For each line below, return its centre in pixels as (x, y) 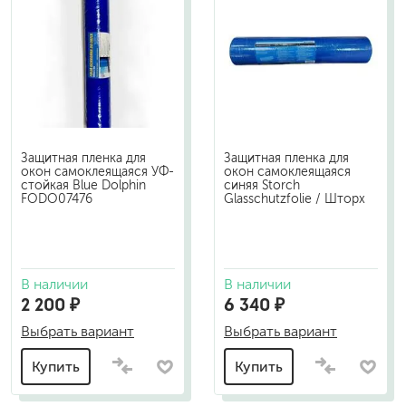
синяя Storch (262, 185)
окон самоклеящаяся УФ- (97, 172)
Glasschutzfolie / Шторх (295, 199)
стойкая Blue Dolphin (83, 185)
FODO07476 (57, 199)
